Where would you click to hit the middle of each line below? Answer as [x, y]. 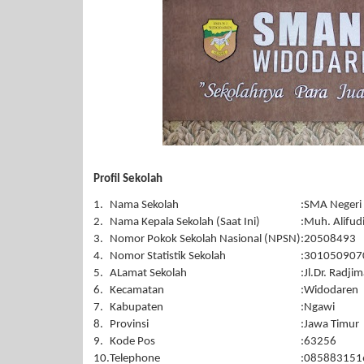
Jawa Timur [331, 324]
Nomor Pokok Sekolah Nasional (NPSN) [205, 239]
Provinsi [129, 324]
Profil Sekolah [128, 179]
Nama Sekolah [144, 205]
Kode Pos [132, 341]
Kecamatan [137, 290]
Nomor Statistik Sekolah [168, 256]
